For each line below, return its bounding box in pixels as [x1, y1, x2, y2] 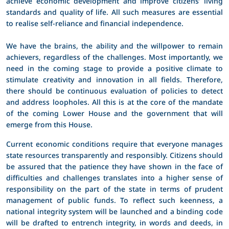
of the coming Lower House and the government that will [6, 106, 223, 120]
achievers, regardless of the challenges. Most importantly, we [6, 50, 223, 63]
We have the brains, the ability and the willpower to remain [6, 39, 223, 52]
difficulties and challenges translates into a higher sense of [6, 171, 223, 184]
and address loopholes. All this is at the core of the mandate [6, 95, 223, 108]
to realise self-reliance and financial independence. [6, 16, 184, 30]
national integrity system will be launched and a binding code [6, 204, 223, 218]
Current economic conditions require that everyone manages [6, 137, 223, 150]
